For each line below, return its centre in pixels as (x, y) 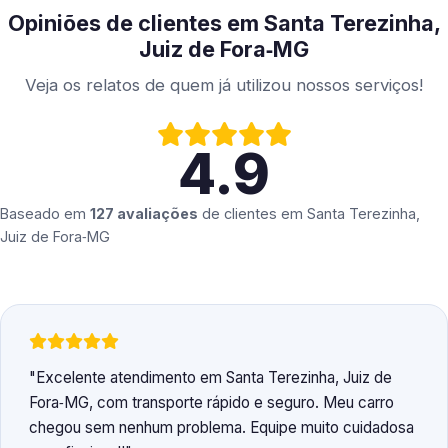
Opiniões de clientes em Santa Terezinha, (224, 23)
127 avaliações (144, 214)
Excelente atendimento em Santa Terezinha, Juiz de (214, 378)
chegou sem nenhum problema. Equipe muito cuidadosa (221, 428)
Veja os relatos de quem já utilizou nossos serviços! (224, 85)
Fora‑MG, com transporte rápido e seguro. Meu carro (211, 403)
